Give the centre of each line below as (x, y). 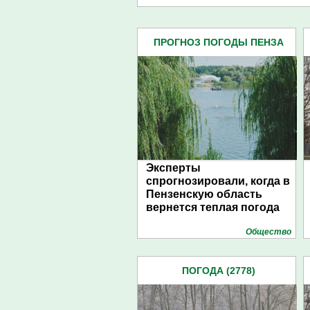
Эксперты (173, 168)
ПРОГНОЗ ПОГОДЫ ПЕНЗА (219, 42)
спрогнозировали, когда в (218, 181)
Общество (268, 232)
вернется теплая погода (213, 207)
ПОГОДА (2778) (219, 271)
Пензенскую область (204, 194)
